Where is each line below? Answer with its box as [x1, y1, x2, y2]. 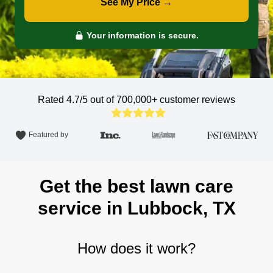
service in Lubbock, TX [37, 198, 236, 218]
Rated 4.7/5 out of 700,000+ [38, 94, 160, 105]
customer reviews [160, 94, 235, 105]
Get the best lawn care [40, 176, 233, 196]
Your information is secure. [84, 30, 199, 40]
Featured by [29, 130, 68, 140]
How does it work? [77, 240, 196, 257]
